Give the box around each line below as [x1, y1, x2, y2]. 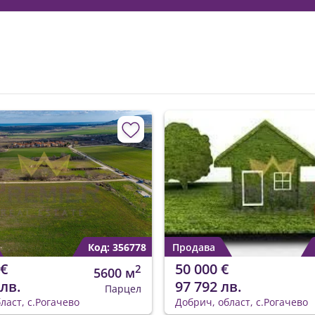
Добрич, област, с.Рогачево [175, 295, 308, 309]
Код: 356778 [88, 240, 146, 255]
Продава [172, 240, 215, 255]
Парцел [105, 282, 142, 296]
